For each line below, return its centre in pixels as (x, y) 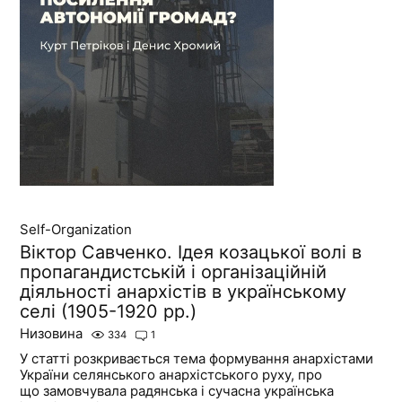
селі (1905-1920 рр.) (109, 311)
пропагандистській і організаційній (174, 271)
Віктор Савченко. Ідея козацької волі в (191, 252)
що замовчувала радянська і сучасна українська (177, 390)
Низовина (52, 333)
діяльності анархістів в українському (184, 291)
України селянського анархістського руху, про (171, 374)
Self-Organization (76, 229)
